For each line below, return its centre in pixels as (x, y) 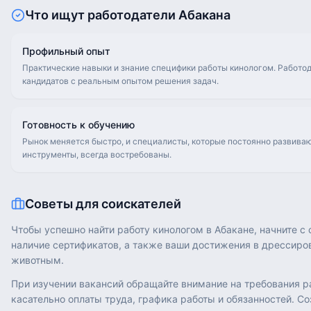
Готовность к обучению (78, 125)
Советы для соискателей (103, 204)
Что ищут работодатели (102, 15)
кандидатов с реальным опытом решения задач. (120, 81)
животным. (37, 260)
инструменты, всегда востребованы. (97, 154)
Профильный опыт (66, 51)
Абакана (204, 15)
